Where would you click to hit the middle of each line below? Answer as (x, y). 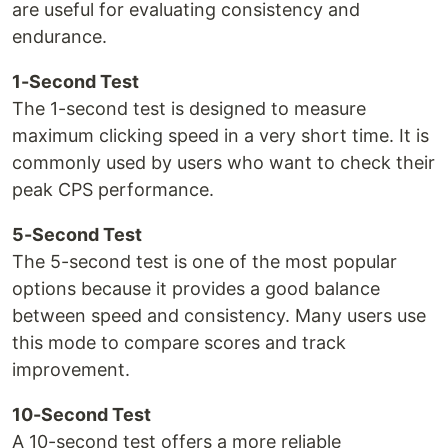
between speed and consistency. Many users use (219, 315)
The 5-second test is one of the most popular (204, 261)
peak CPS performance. (113, 189)
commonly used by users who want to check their (223, 162)
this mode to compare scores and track (179, 342)
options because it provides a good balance (196, 288)
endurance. (59, 36)
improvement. (71, 369)
